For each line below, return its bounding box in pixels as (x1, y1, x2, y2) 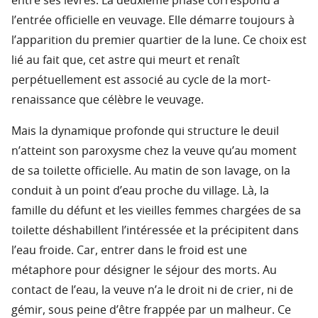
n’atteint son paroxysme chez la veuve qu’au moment (11, 146, 297, 158)
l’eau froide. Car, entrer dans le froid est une (11, 245, 247, 257)
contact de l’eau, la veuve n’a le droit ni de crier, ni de (11, 285, 293, 297)
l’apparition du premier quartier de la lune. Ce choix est (11, 35, 307, 47)
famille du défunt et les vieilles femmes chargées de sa (11, 205, 301, 217)
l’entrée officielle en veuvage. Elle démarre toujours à (11, 15, 295, 27)
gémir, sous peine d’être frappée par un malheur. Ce (11, 305, 291, 317)
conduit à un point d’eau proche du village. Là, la (11, 185, 269, 197)
